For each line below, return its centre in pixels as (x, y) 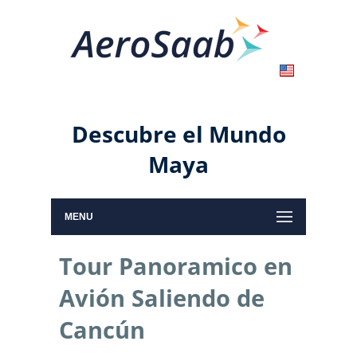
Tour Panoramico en (176, 267)
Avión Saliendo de (162, 298)
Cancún (102, 330)
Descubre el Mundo (178, 133)
